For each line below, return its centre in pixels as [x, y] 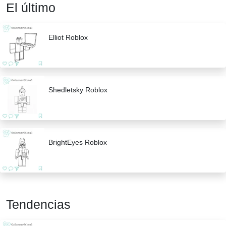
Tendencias [38, 205]
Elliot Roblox [68, 38]
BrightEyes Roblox [78, 143]
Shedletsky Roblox [78, 90]
